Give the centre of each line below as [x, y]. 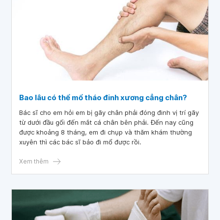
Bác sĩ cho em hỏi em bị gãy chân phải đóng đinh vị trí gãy [109, 112]
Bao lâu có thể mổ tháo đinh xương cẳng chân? [103, 97]
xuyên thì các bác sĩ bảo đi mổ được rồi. [112, 142]
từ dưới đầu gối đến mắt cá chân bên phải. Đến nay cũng [106, 122]
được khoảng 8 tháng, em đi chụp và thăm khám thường [106, 132]
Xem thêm [34, 161]
